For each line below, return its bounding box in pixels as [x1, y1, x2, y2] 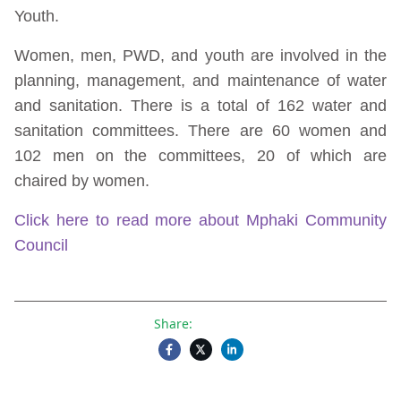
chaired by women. [14, 172, 149, 190]
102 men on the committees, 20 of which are [14, 147, 387, 165]
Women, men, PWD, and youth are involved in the [14, 47, 387, 64]
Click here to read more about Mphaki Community [14, 211, 387, 229]
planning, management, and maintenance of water [14, 72, 387, 90]
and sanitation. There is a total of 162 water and [14, 97, 387, 115]
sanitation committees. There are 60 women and [14, 122, 387, 140]
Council [14, 236, 73, 254]
